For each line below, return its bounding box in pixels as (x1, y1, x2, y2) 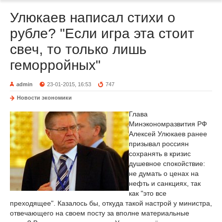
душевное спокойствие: (129, 160, 205, 167)
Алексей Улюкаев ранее (129, 130, 207, 138)
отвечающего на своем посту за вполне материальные (10, 209, 189, 217)
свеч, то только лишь (10, 42, 147, 57)
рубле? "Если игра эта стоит (10, 26, 194, 41)
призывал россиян (129, 140, 189, 148)
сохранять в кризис (129, 150, 191, 158)
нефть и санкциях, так (129, 179, 201, 187)
